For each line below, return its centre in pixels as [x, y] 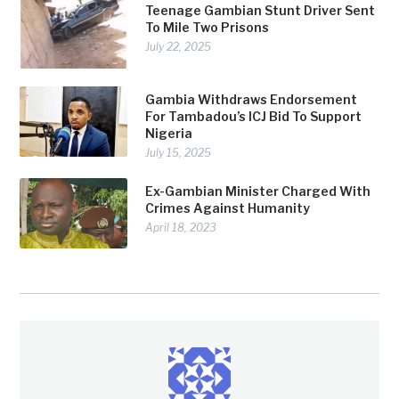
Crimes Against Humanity [228, 208]
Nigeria [171, 133]
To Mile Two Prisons [208, 28]
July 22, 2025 [179, 47]
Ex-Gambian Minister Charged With [258, 191]
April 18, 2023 [181, 227]
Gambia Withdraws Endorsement [252, 99]
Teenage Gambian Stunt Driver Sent [261, 11]
